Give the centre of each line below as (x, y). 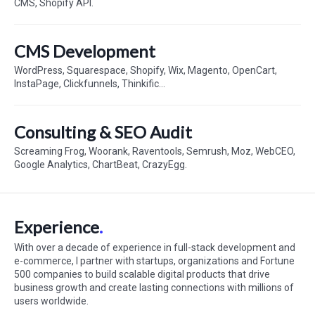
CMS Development (85, 51)
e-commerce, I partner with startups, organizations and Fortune (154, 261)
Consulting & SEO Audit (103, 132)
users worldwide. (51, 301)
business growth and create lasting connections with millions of (154, 288)
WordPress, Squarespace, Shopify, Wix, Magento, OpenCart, (146, 70)
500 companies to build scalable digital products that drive (142, 274)
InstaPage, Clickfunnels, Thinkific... (90, 84)
